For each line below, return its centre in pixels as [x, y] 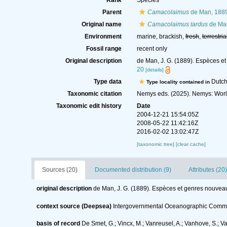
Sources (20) [60, 170]
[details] [154, 70]
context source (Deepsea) [74, 206]
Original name [101, 24]
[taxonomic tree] [156, 144]
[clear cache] [191, 144]
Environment [103, 36]
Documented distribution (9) [133, 170]
